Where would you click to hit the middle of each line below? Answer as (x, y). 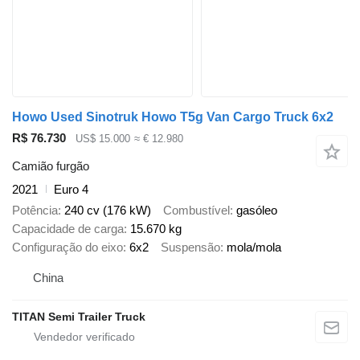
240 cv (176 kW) (108, 211)
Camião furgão (51, 166)
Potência (35, 211)
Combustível (196, 211)
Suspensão (190, 247)
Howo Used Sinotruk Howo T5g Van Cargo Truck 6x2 (173, 117)
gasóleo (257, 211)
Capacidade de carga (68, 229)
